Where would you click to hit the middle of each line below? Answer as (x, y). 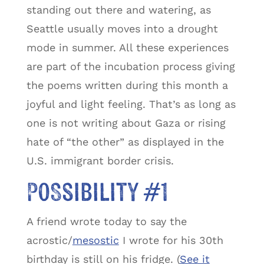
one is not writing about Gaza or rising (126, 123)
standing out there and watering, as (118, 9)
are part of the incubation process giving (131, 66)
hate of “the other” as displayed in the (125, 141)
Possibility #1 (97, 193)
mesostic (95, 240)
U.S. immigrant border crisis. (100, 160)
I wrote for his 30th (171, 240)
